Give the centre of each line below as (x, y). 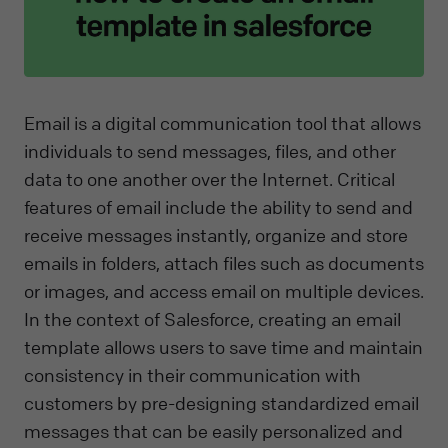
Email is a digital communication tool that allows (222, 122)
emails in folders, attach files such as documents (224, 262)
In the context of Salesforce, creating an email (212, 318)
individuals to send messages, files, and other (210, 150)
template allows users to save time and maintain (223, 346)
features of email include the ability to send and (218, 206)
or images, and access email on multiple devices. (224, 290)
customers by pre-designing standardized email (221, 402)
